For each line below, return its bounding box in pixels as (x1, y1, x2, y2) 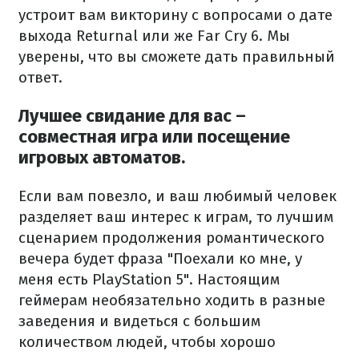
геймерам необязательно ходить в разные (18, 291, 325, 310)
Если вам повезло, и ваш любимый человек (18, 187, 337, 206)
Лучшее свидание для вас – (18, 104, 246, 127)
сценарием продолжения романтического (18, 228, 325, 248)
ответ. (18, 67, 63, 87)
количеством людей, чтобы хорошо (18, 333, 276, 352)
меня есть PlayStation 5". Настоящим (18, 270, 280, 289)
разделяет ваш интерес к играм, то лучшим (18, 208, 333, 227)
